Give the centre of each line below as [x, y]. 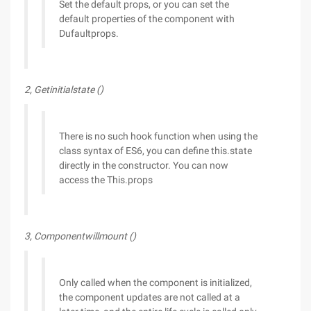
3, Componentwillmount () [80, 236]
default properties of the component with [147, 19]
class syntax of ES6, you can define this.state [155, 151]
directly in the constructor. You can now [144, 165]
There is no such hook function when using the [158, 136]
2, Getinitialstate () [64, 90]
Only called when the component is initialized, [155, 283]
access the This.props [106, 180]
